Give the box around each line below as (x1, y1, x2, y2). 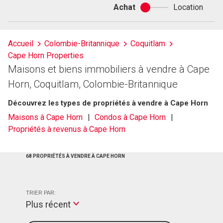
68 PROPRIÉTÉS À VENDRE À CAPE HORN (26, 153, 125, 159)
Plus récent (26, 200, 71, 210)
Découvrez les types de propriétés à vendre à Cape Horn (8, 99, 208, 108)
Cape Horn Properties (8, 51, 84, 60)
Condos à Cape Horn (95, 112, 166, 122)
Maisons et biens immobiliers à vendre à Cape (8, 63, 210, 75)
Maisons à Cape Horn (8, 112, 83, 122)
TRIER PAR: (26, 189, 55, 196)
